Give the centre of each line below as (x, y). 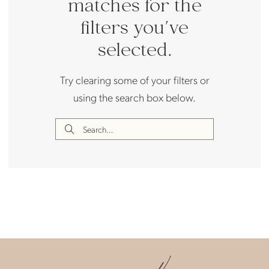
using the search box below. (134, 97)
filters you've (134, 29)
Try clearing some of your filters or (134, 79)
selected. (134, 51)
